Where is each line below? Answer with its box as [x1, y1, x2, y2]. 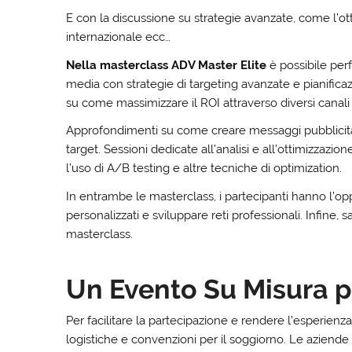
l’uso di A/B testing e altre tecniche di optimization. [66, 161, 343, 176]
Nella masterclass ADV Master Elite [66, 57, 267, 72]
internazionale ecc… [66, 30, 171, 45]
